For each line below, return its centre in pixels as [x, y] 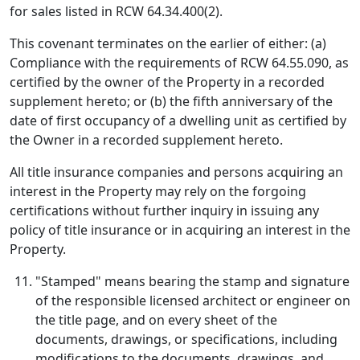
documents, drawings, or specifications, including [186, 339]
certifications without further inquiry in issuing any [164, 211]
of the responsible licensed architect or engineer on [193, 301]
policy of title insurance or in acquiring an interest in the [180, 230]
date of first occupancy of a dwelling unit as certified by [178, 121]
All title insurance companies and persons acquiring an [176, 172]
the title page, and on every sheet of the [156, 320]
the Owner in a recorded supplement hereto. [146, 140]
